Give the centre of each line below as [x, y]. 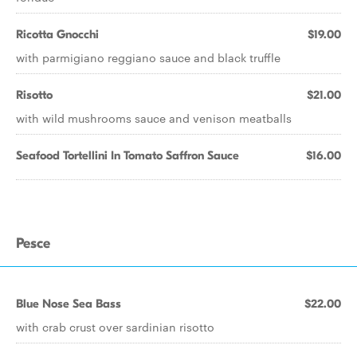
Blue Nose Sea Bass [69, 304]
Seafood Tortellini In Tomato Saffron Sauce [127, 155]
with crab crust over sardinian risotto [115, 327]
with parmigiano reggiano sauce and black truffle [148, 57]
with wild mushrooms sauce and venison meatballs [154, 118]
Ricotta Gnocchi [57, 34]
